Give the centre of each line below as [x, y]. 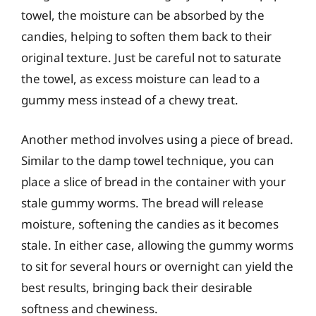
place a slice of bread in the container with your [153, 181]
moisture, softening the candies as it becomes [150, 224]
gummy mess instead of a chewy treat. [130, 100]
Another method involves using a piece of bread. [157, 139]
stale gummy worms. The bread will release [142, 202]
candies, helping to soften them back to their [146, 36]
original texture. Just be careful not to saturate [151, 57]
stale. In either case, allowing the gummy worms [157, 245]
